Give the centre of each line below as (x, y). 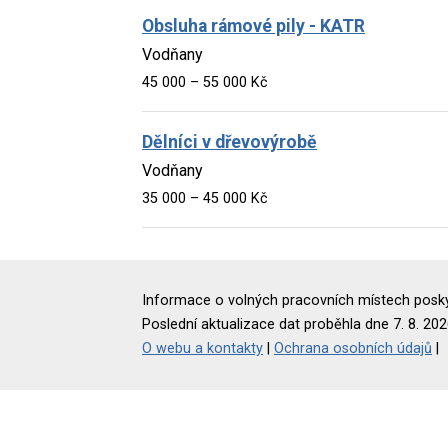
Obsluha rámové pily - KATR (253, 25)
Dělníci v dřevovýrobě (229, 141)
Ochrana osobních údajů (353, 348)
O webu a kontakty (202, 348)
